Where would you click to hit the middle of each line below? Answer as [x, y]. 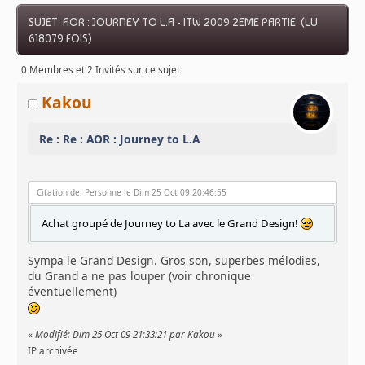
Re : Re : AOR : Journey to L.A [120, 139]
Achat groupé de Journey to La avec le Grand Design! [172, 224]
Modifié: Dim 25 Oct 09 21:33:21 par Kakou [125, 334]
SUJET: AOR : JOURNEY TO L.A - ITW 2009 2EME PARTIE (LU [174, 22]
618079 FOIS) [61, 38]
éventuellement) [73, 291]
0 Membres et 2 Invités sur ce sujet [101, 70]
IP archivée [53, 350]
